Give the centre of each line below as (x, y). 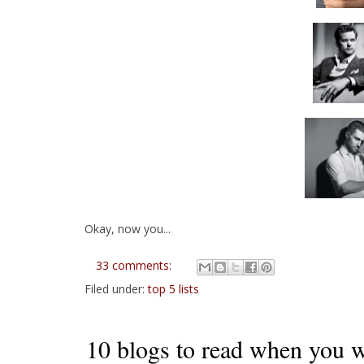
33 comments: (135, 266)
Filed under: (116, 289)
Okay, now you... (128, 229)
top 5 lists (173, 289)
